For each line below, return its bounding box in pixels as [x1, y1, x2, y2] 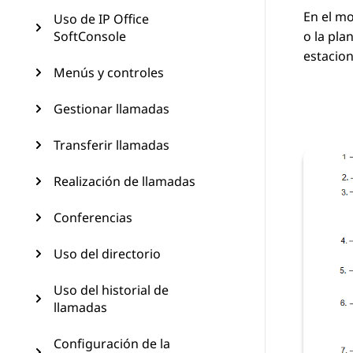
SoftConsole [54, 28, 126, 45]
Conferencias [54, 209, 132, 226]
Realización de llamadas [54, 173, 195, 190]
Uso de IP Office [54, 10, 149, 28]
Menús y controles [54, 64, 164, 81]
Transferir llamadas [54, 136, 169, 154]
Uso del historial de [54, 281, 169, 299]
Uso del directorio [54, 245, 161, 262]
